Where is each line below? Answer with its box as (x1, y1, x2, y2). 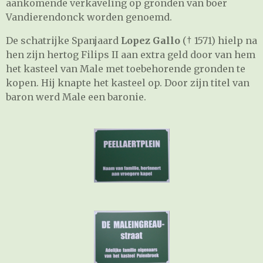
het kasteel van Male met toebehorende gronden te (6, 62, 245, 75)
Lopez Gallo (121, 34, 183, 46)
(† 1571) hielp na (183, 34, 257, 46)
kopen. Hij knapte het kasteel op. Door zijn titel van (6, 76, 249, 89)
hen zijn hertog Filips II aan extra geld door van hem (6, 48, 255, 60)
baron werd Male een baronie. (6, 90, 153, 103)
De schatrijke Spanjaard (6, 34, 121, 46)
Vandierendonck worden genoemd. (6, 11, 172, 23)
